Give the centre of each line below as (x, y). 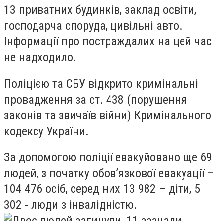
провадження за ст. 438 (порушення (95, 99)
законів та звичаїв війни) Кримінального (108, 115)
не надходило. (40, 57)
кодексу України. (46, 131)
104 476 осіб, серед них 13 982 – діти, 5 (102, 189)
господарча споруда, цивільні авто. (93, 26)
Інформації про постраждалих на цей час (108, 42)
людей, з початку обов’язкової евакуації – (109, 173)
